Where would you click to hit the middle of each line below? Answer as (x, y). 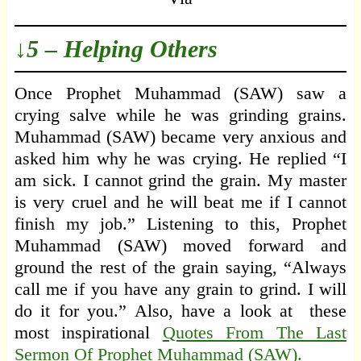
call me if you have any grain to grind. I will (180, 289)
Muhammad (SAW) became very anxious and (180, 137)
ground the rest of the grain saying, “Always (180, 268)
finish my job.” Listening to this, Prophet (180, 224)
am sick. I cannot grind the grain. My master (180, 180)
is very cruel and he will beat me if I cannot (180, 202)
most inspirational (88, 333)
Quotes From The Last (255, 333)
